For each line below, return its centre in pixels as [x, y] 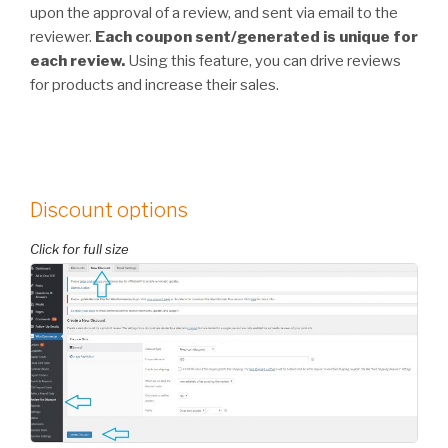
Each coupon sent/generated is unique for [256, 36]
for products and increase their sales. [154, 84]
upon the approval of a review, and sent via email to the [214, 12]
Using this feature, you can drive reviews [263, 60]
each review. [77, 60]
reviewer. [62, 36]
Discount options [109, 209]
